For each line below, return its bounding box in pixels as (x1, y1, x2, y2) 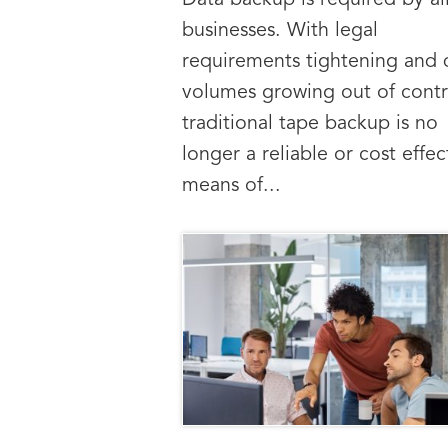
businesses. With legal (182, 21, 378, 42)
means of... (182, 176, 281, 197)
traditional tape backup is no (182, 114, 438, 135)
